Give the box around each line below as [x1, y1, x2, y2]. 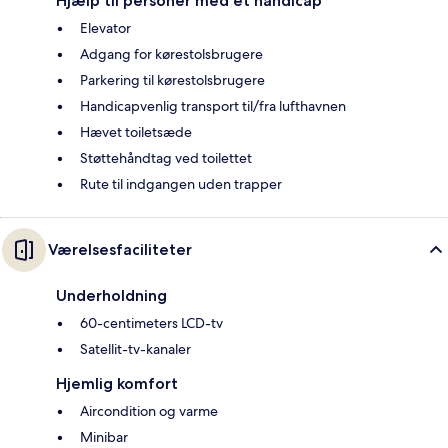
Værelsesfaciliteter [48, 239, 192, 259]
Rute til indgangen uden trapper [80, 174, 282, 193]
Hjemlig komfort [56, 373, 178, 393]
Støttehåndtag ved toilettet [80, 148, 252, 167]
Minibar [80, 427, 128, 446]
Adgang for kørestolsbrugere [80, 44, 263, 63]
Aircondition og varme [80, 401, 218, 420]
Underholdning [56, 285, 167, 305]
